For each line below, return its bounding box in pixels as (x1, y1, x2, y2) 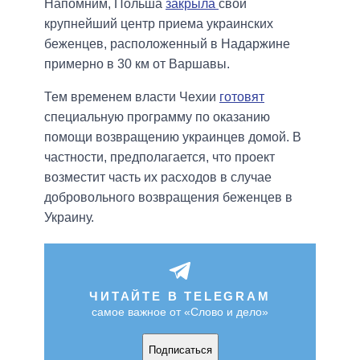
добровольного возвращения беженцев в (44, 190, 292, 205)
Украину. (44, 211, 94, 225)
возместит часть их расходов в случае (44, 170, 272, 185)
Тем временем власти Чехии (44, 90, 219, 104)
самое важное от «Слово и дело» (92, 305, 268, 319)
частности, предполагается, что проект (44, 150, 275, 165)
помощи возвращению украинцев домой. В (44, 130, 301, 145)
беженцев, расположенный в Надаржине (44, 37, 290, 51)
